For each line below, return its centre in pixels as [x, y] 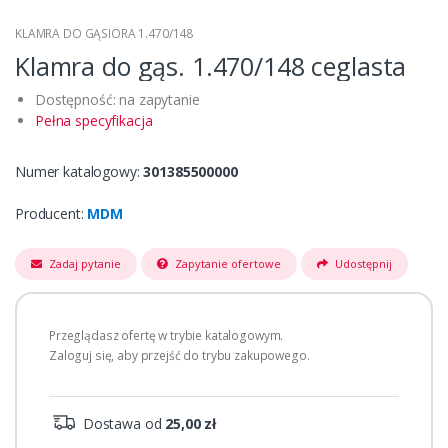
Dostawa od [122, 424]
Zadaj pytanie [85, 264]
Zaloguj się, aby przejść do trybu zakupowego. [179, 356]
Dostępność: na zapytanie [117, 100]
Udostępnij [363, 264]
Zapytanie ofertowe [227, 264]
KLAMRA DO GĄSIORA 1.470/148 [104, 34]
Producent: [51, 214]
